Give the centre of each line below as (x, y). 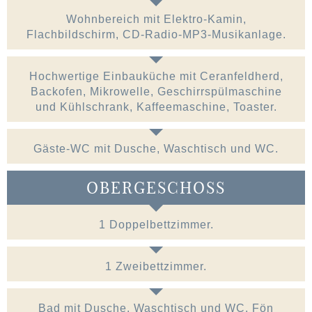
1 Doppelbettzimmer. (156, 225)
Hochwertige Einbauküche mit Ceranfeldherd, (156, 77)
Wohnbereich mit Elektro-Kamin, (156, 19)
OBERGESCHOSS (156, 188)
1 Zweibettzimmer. (156, 267)
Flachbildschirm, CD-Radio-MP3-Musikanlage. (156, 35)
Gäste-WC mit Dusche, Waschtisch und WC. (156, 149)
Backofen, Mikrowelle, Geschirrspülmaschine (156, 92)
